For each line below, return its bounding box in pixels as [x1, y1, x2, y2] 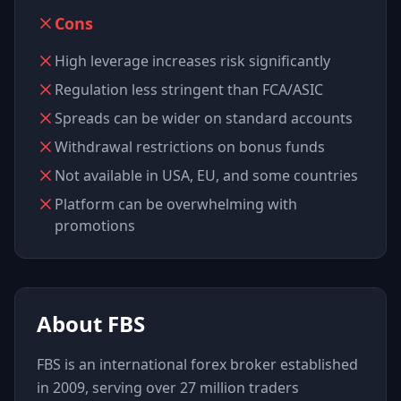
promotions [55, 216, 135, 235]
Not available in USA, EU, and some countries [55, 166, 358, 185]
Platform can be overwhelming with [55, 194, 297, 214]
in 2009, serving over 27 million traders [37, 378, 299, 397]
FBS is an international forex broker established [37, 354, 358, 374]
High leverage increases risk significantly [55, 51, 330, 71]
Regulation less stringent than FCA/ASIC [55, 80, 323, 99]
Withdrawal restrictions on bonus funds [55, 137, 325, 157]
